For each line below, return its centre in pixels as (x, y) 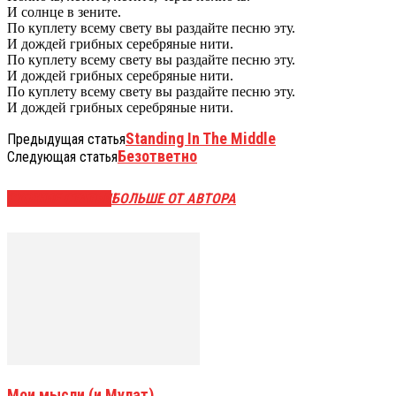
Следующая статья (62, 156)
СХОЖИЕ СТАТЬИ (59, 199)
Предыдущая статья (66, 139)
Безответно (157, 156)
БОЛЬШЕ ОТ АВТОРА (174, 199)
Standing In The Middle (201, 138)
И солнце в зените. (64, 11)
